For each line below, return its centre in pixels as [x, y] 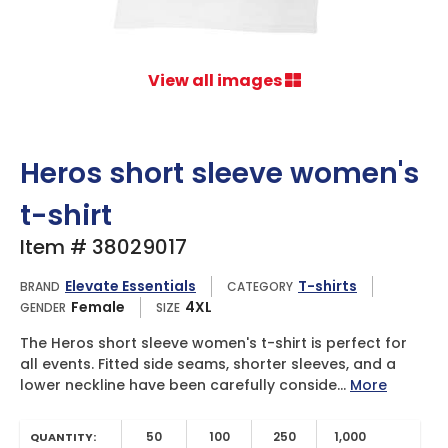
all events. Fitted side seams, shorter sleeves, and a [208, 364]
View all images [216, 80]
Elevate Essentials [130, 286]
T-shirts [327, 286]
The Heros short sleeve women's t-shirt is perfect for [213, 343]
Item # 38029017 [103, 247]
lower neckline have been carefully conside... [185, 385]
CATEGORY [260, 286]
